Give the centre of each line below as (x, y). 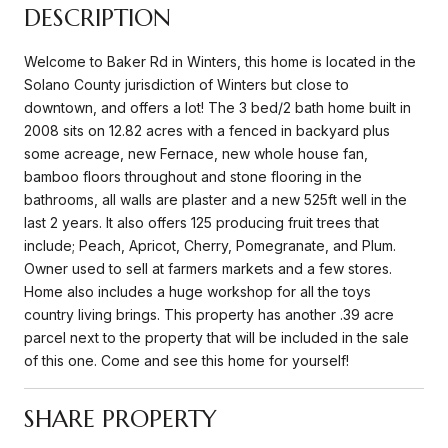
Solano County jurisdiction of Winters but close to (186, 84)
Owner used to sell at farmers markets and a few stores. (208, 268)
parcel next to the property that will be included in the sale (216, 337)
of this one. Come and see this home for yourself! (186, 360)
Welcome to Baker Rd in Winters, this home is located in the (220, 61)
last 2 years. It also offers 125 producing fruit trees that (201, 222)
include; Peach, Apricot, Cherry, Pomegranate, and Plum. (210, 245)
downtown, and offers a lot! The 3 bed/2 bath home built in (217, 107)
